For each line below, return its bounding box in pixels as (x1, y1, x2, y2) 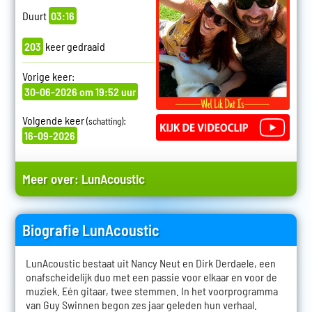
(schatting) (86, 116, 123, 127)
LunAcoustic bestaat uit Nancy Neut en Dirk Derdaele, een (25, 256, 276, 270)
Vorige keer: (22, 70, 75, 84)
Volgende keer (22, 114, 86, 127)
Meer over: (22, 171, 81, 187)
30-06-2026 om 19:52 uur (24, 85, 136, 99)
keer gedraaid (42, 40, 105, 54)
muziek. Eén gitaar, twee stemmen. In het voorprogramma (25, 284, 278, 298)
